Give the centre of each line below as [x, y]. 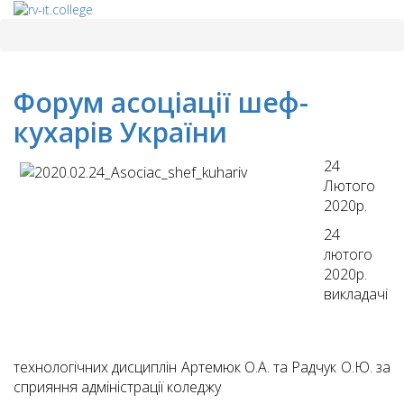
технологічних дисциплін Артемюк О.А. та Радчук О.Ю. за [202, 367]
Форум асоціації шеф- [161, 103]
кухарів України [120, 133]
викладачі [356, 294]
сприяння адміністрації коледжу [117, 387]
